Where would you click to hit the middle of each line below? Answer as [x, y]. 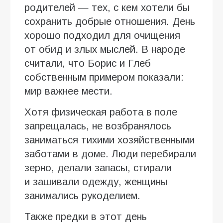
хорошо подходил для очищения [102, 35]
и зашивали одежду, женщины [96, 181]
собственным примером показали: [104, 77]
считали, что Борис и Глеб [88, 63]
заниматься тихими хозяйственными [110, 140]
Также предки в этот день [86, 216]
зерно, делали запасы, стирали [98, 167]
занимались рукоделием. [82, 195]
